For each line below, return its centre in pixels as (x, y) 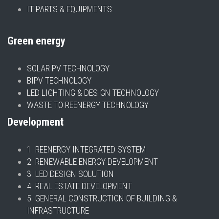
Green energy (36, 41)
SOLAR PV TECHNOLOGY (68, 68)
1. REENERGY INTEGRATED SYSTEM (87, 149)
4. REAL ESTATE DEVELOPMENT (79, 186)
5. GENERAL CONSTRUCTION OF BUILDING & (102, 198)
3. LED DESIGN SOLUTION (70, 174)
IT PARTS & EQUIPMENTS (69, 9)
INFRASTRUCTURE (58, 210)
